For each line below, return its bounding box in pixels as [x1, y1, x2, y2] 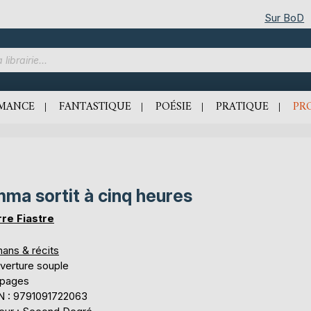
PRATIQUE [216, 97, 269, 117]
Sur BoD [264, 10, 305, 24]
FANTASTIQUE [59, 97, 131, 117]
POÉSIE [155, 97, 192, 117]
